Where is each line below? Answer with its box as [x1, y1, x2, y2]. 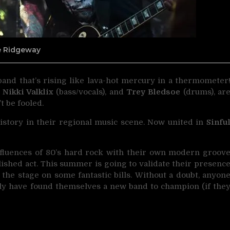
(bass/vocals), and [53, 87, 127, 97]
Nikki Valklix [2, 87, 54, 97]
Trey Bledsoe [126, 87, 181, 97]
